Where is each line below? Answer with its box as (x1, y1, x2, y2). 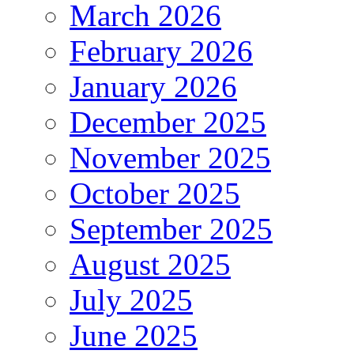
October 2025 (70, 175, 240, 210)
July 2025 (70, 282, 193, 317)
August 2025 (70, 247, 231, 281)
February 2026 (70, 33, 253, 68)
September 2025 (70, 211, 273, 246)
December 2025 (70, 104, 266, 139)
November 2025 (70, 140, 271, 175)
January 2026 (70, 69, 237, 104)
